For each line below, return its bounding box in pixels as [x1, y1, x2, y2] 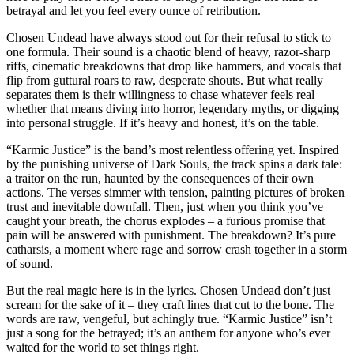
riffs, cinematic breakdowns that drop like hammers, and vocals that [6, 58, 341, 73]
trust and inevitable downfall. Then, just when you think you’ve [6, 199, 323, 213]
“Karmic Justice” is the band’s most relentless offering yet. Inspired [6, 142, 339, 156]
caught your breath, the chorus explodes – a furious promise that [6, 213, 325, 228]
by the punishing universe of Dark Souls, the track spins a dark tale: [6, 156, 342, 171]
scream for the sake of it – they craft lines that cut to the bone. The [6, 297, 334, 311]
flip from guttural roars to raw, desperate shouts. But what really [6, 73, 323, 87]
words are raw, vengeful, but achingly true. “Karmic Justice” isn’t [6, 311, 332, 326]
